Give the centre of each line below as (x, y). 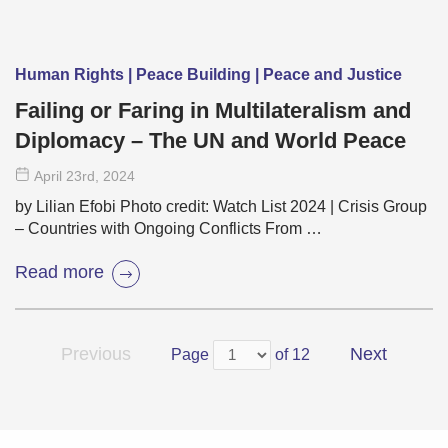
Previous (96, 354)
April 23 (58, 176)
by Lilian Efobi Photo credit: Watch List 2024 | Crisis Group (221, 207)
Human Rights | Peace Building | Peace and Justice (208, 75)
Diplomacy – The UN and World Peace (210, 141)
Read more (59, 271)
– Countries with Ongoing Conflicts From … (168, 229)
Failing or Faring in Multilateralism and (213, 111)
